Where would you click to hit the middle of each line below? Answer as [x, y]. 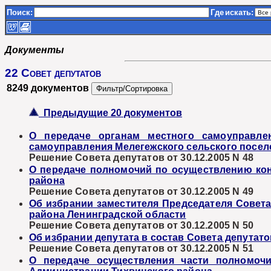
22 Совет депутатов [53, 73]
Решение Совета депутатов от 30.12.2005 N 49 [141, 191]
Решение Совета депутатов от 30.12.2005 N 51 [141, 248]
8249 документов [48, 88]
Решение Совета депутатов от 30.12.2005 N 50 [141, 225]
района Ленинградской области [108, 214]
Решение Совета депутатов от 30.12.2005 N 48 [141, 158]
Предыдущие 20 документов [110, 113]
